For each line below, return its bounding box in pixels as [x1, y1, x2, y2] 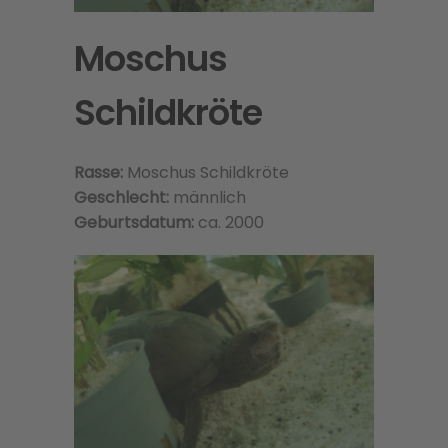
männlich [173, 185, 246, 209]
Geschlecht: [74, 185, 173, 209]
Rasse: [74, 160, 123, 184]
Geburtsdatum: [74, 210, 198, 234]
